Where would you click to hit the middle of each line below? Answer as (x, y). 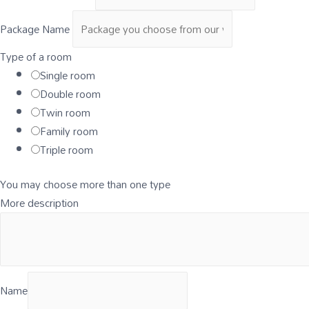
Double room (70, 94)
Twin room (65, 113)
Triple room (67, 150)
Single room (68, 76)
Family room (69, 131)
